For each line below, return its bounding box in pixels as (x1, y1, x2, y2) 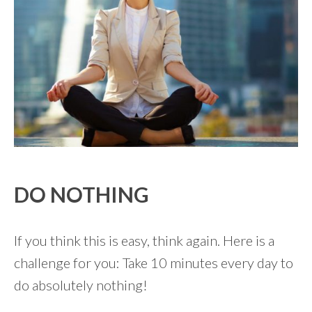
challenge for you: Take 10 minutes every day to (14, 253, 293, 271)
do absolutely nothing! (14, 276, 148, 293)
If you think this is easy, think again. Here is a (14, 231, 274, 249)
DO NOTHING (14, 181, 149, 207)
